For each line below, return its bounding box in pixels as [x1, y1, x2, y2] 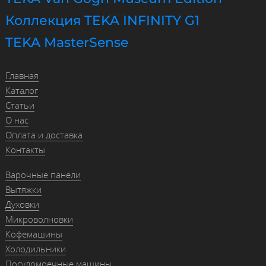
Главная [5, 69, 39, 82]
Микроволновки [5, 213, 73, 226]
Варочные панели [5, 169, 81, 181]
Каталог [5, 84, 38, 97]
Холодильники [5, 243, 66, 255]
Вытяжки [5, 183, 42, 196]
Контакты [5, 144, 45, 156]
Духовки [5, 198, 39, 211]
